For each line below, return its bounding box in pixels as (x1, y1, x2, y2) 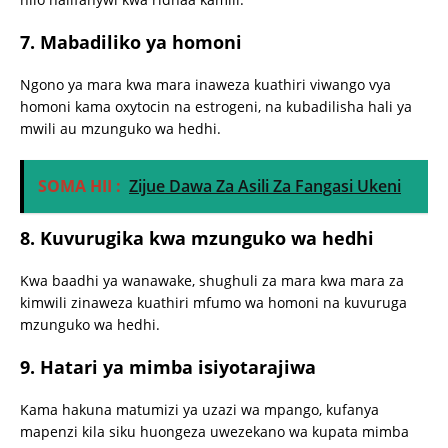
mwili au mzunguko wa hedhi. (20, 119, 221, 139)
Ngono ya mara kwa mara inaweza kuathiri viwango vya (20, 75, 391, 95)
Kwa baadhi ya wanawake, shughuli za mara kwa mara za (20, 271, 404, 291)
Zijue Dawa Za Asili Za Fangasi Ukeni (129, 175, 401, 198)
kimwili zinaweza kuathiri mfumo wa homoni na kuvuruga (20, 293, 407, 313)
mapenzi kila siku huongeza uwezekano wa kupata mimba (20, 422, 409, 442)
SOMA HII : (38, 175, 121, 198)
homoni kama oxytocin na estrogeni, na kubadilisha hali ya (20, 97, 412, 117)
